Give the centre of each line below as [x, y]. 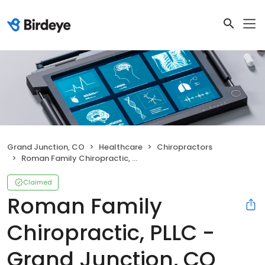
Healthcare [121, 147]
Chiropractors [185, 147]
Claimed [38, 182]
